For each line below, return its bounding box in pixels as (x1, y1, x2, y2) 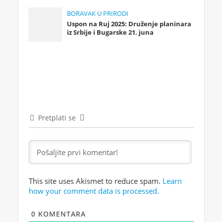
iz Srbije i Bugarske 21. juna (67, 28, 154, 37)
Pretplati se (38, 113, 76, 123)
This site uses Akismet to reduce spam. (28, 176, 163, 186)
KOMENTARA (35, 209, 86, 219)
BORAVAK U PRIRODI (67, 9, 129, 18)
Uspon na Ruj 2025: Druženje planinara (67, 20, 192, 29)
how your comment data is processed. (28, 186, 159, 196)
